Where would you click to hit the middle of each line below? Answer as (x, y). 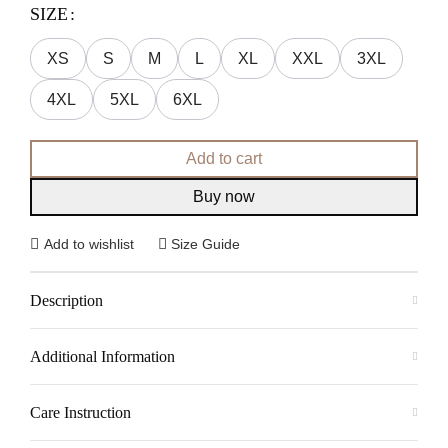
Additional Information (102, 356)
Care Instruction (80, 412)
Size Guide (206, 243)
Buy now (224, 196)
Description (66, 300)
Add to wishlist (88, 243)
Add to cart (224, 158)
